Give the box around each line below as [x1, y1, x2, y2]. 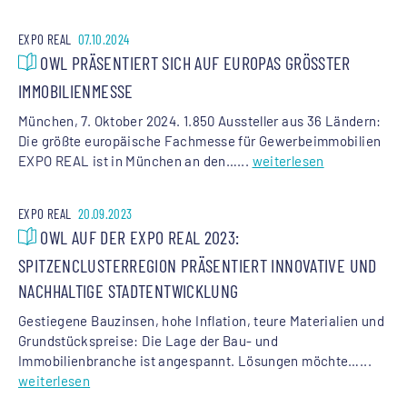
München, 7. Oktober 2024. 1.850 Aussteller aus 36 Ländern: [18, 112, 382, 129]
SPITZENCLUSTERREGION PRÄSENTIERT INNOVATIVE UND [18, 253, 377, 276]
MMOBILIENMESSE [18, 79, 125, 102]
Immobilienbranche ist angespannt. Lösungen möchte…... [18, 352, 372, 369]
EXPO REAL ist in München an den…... [18, 152, 253, 169]
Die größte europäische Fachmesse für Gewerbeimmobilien [18, 132, 382, 149]
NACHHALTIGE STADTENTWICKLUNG [18, 279, 239, 302]
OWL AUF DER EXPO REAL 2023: [36, 225, 240, 248]
